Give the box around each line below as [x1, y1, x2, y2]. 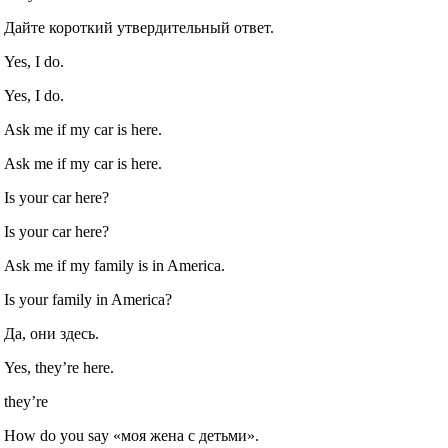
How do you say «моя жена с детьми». [4, 427, 260, 445]
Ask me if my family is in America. [4, 257, 226, 275]
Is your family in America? [4, 291, 173, 309]
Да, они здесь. [4, 325, 100, 343]
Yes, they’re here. [4, 359, 115, 377]
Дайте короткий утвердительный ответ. [4, 19, 275, 37]
